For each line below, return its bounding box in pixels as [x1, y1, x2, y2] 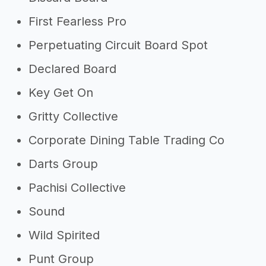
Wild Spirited [28, 228, 100, 242]
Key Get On [28, 85, 93, 100]
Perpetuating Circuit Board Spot [28, 38, 208, 52]
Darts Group [28, 157, 98, 171]
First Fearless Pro [28, 14, 126, 28]
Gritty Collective [28, 109, 118, 123]
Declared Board [28, 62, 116, 76]
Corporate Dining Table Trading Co [28, 133, 224, 147]
